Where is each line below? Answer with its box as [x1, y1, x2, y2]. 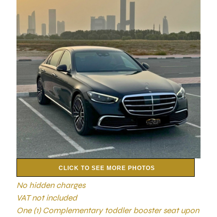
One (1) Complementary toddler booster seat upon [16, 205, 200, 216]
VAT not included [16, 193, 77, 203]
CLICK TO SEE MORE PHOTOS [58, 165, 155, 171]
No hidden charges [16, 180, 86, 190]
